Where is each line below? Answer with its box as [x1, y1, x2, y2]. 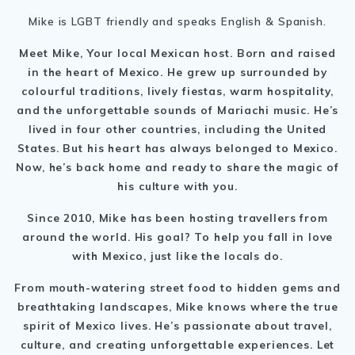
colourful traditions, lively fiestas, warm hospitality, [21, 83, 334, 97]
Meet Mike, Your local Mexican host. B [19, 45, 246, 59]
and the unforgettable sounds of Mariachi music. [16, 102, 314, 116]
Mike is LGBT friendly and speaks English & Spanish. [29, 13, 326, 28]
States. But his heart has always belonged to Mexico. [17, 140, 338, 155]
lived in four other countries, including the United [28, 121, 327, 136]
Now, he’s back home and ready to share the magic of [16, 159, 339, 174]
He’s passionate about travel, [155, 318, 332, 332]
